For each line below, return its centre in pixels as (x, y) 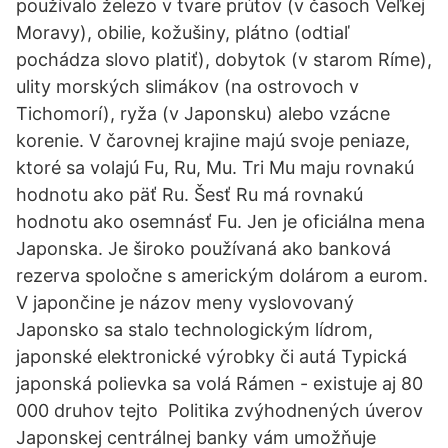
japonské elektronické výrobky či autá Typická (211, 356)
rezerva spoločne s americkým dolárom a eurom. (222, 275)
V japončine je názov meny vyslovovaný (190, 302)
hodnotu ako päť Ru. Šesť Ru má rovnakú (189, 194)
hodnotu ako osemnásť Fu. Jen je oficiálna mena (220, 221)
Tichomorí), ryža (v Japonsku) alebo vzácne (203, 113)
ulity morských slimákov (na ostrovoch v (187, 86)
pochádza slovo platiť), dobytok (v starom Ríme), (224, 59)
